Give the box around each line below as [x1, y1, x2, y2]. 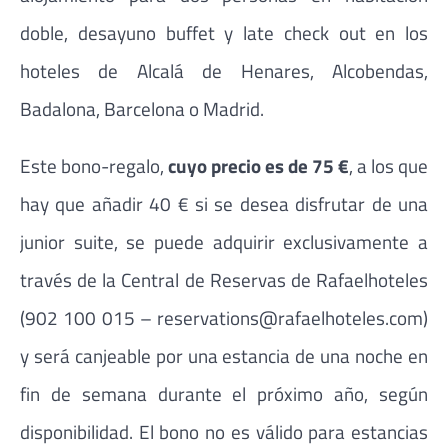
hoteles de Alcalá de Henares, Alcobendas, [20, 56, 428, 86]
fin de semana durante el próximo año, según [20, 379, 428, 409]
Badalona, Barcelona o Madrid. [20, 94, 264, 124]
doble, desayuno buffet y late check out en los [20, 18, 428, 48]
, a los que [349, 151, 428, 181]
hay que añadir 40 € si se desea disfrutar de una [20, 189, 428, 219]
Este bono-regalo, [20, 151, 168, 181]
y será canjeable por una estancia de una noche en [20, 341, 428, 371]
